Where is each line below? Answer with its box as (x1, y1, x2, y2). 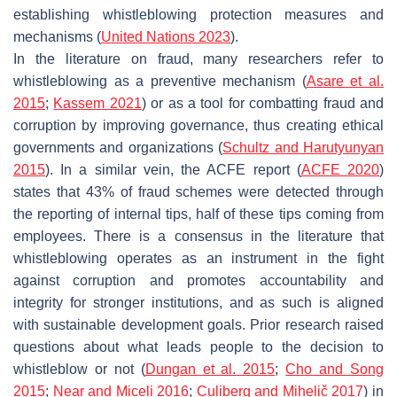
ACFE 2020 (300, 161, 380, 177)
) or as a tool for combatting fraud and (141, 95, 385, 111)
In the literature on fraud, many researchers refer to (13, 51, 384, 66)
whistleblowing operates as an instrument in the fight (13, 250, 384, 266)
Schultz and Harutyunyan (222, 139, 385, 155)
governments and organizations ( (13, 139, 223, 155)
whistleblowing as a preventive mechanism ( (13, 73, 307, 89)
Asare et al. (306, 73, 385, 89)
